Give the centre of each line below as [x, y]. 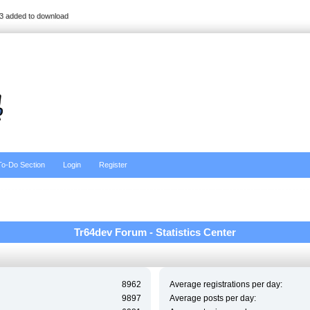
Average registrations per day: [226, 284]
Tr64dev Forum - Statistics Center [155, 232]
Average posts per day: [212, 298]
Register [113, 165]
